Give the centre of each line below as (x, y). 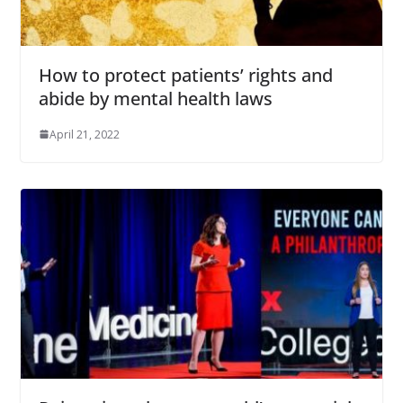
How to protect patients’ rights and (185, 75)
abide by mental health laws (155, 98)
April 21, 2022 (84, 134)
